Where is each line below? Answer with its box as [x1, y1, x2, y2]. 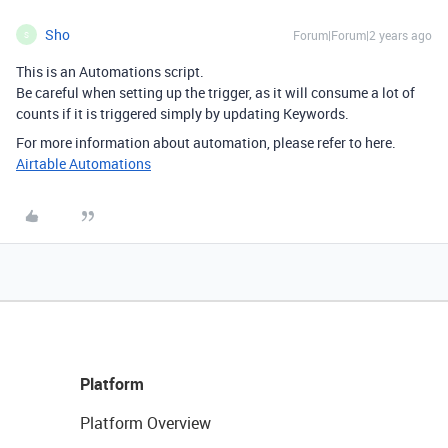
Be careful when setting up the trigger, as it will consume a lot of [16, 83, 415, 102]
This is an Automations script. [16, 62, 204, 81]
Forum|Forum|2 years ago [293, 27, 432, 43]
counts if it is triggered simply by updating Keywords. [16, 104, 349, 123]
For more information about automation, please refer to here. [16, 133, 396, 152]
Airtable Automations [16, 154, 151, 173]
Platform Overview [80, 412, 211, 434]
